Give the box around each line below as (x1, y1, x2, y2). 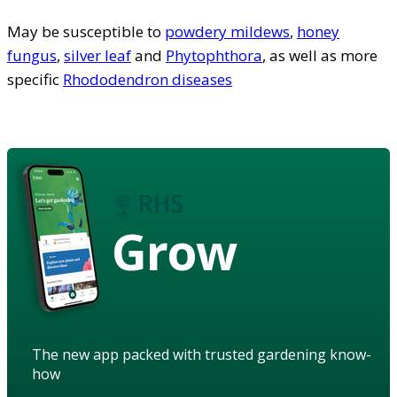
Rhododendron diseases (63, 69, 232, 90)
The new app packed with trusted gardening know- (32, 345, 371, 365)
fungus (7, 45, 57, 66)
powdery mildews (165, 21, 290, 43)
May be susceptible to (7, 21, 165, 43)
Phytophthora (166, 45, 262, 66)
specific (7, 69, 63, 90)
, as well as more (262, 45, 378, 66)
